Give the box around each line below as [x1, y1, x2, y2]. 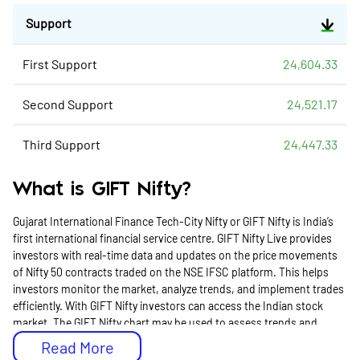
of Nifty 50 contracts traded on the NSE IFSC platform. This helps [13, 265, 329, 279]
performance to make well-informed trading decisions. [13, 333, 279, 346]
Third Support [22, 137, 100, 152]
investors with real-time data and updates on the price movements [13, 248, 337, 262]
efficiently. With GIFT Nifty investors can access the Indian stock [13, 299, 323, 313]
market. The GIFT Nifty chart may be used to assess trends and [13, 316, 317, 329]
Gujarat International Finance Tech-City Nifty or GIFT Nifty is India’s [13, 215, 333, 228]
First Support [22, 56, 97, 72]
